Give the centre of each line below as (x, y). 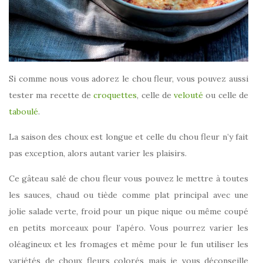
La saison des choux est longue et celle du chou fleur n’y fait (129, 137)
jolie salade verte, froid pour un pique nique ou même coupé (129, 212)
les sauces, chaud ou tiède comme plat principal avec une (129, 195)
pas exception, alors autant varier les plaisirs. (98, 154)
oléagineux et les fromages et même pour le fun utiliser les (129, 245)
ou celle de (227, 95)
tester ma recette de (51, 95)
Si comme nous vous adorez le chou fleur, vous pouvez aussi (129, 79)
